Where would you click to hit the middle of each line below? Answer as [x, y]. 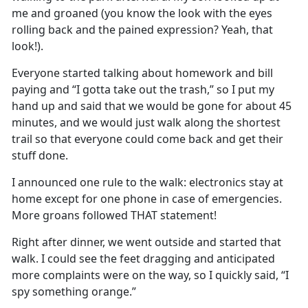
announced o [51, 183]
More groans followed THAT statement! [114, 216]
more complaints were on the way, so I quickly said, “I [150, 275]
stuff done [38, 156]
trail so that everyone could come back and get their [147, 139]
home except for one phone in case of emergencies [145, 199]
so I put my [244, 90]
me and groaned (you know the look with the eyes [142, 13]
